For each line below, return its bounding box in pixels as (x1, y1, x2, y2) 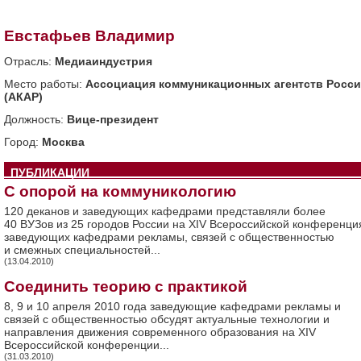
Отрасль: (4, 55, 55, 68)
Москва (42, 135, 85, 148)
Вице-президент (67, 113, 159, 126)
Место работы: (4, 77, 85, 90)
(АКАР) (4, 90, 43, 103)
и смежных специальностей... (4, 243, 160, 256)
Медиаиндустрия (55, 55, 152, 68)
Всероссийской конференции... (4, 338, 169, 351)
